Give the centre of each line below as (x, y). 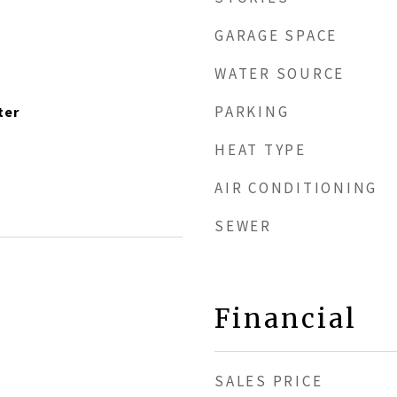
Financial (286, 319)
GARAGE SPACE (276, 35)
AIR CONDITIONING (296, 188)
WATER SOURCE (280, 74)
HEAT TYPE (261, 150)
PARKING (252, 112)
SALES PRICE (269, 381)
